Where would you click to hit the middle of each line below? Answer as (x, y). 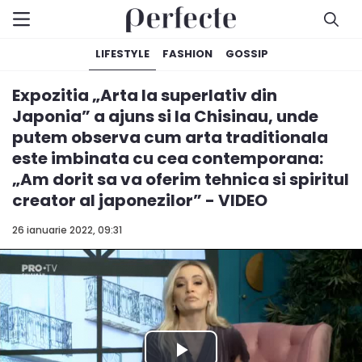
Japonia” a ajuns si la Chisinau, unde (165, 116)
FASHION (187, 54)
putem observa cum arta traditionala (170, 137)
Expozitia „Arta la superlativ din (145, 95)
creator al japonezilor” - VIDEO (140, 200)
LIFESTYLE (122, 54)
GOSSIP (247, 54)
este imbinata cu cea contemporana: (168, 158)
